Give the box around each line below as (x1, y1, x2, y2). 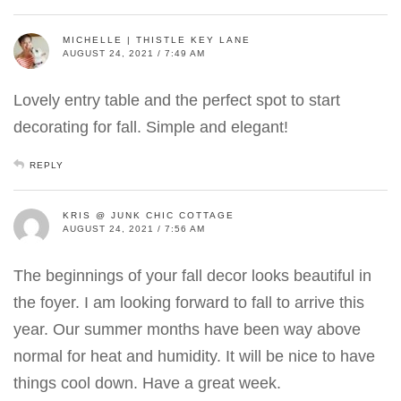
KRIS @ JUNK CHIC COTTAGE (63, 210, 235, 221)
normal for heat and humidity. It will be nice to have (13, 347, 375, 366)
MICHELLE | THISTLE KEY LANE (63, 35, 251, 46)
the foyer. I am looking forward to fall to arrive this (13, 294, 364, 312)
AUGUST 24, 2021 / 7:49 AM (63, 48, 205, 59)
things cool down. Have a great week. (13, 374, 281, 393)
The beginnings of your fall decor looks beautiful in (13, 267, 371, 286)
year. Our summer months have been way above (13, 320, 361, 339)
